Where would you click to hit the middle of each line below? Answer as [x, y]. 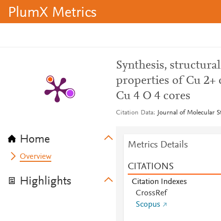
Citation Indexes [159, 182]
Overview [36, 157]
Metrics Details [158, 145]
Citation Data [134, 113]
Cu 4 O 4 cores [153, 96]
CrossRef [151, 193]
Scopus [148, 205]
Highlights [46, 182]
